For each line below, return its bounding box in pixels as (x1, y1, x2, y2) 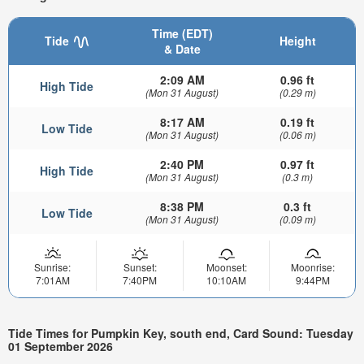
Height (279, 32, 316, 50)
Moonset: (206, 260, 247, 275)
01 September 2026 (8, 337, 113, 354)
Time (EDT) (151, 25, 213, 42)
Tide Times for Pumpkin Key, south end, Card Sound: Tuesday (8, 324, 353, 341)
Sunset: (123, 260, 157, 275)
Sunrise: (34, 260, 71, 275)
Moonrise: (290, 260, 335, 275)
